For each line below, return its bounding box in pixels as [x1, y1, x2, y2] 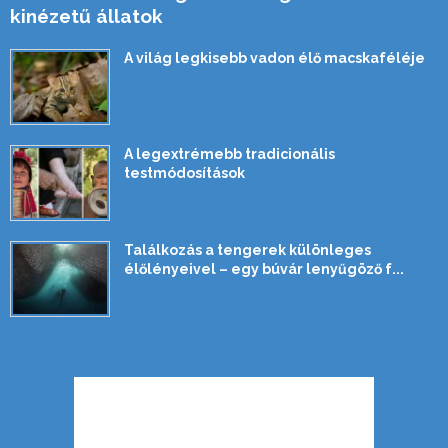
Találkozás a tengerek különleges [124, 241, 371, 258]
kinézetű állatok [10, 4, 163, 27]
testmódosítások [124, 164, 245, 181]
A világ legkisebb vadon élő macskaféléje [124, 49, 425, 66]
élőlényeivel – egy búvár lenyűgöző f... [124, 260, 404, 277]
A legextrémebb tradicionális [124, 145, 335, 162]
